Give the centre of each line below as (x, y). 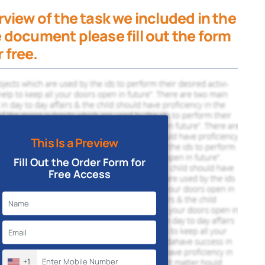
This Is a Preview (75, 143)
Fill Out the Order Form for (79, 162)
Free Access (79, 174)
